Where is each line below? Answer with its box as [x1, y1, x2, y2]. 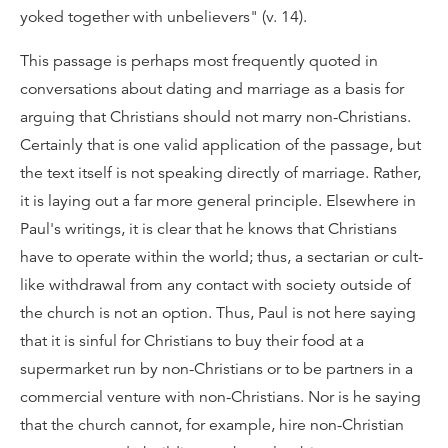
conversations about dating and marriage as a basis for [20, 79, 404, 99]
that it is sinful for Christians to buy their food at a [20, 331, 364, 351]
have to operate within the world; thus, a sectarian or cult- [20, 247, 423, 267]
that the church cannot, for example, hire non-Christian [20, 415, 404, 435]
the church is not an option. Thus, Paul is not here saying [20, 303, 416, 323]
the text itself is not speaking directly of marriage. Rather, [20, 163, 421, 183]
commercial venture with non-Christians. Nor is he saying [20, 387, 421, 407]
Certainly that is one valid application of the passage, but [20, 135, 421, 155]
